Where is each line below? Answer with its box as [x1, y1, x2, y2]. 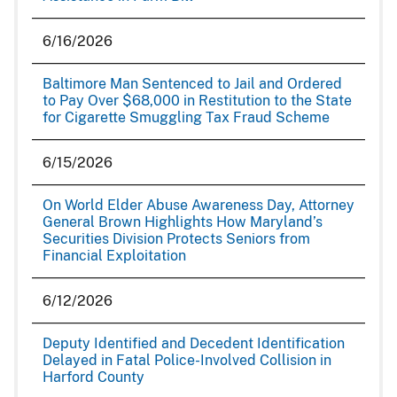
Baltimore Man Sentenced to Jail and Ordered [43, 75, 342, 92]
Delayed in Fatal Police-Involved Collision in [43, 352, 331, 369]
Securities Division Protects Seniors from [43, 230, 310, 247]
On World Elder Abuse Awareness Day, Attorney [43, 197, 354, 214]
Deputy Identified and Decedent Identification [43, 335, 345, 352]
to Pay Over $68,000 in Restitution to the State [43, 92, 352, 109]
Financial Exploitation [43, 247, 186, 264]
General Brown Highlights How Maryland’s [43, 214, 323, 230]
